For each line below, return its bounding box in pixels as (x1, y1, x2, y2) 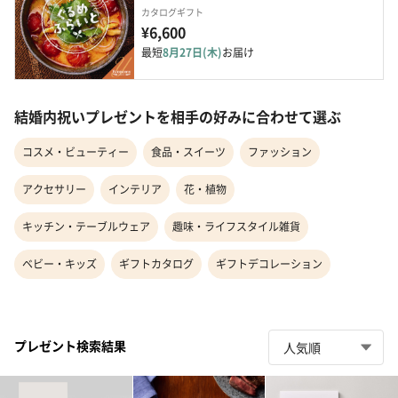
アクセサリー (22, 181, 86, 197)
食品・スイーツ (151, 144, 226, 160)
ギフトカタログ (119, 256, 194, 272)
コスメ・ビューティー (22, 144, 129, 160)
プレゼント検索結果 (14, 336, 126, 354)
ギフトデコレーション (216, 256, 322, 272)
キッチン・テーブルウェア (22, 219, 150, 235)
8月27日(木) (163, 44, 222, 60)
